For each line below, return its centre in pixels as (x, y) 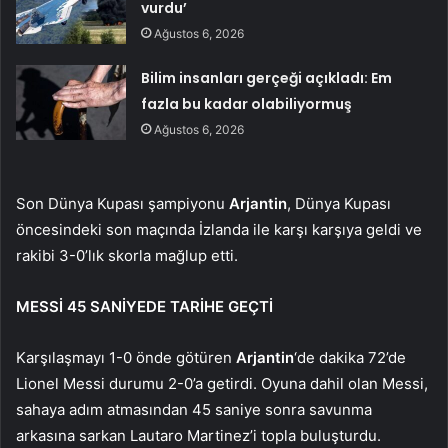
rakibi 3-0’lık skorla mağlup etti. (127, 256)
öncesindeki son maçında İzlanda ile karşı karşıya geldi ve (219, 230)
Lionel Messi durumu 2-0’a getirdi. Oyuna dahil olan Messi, (222, 384)
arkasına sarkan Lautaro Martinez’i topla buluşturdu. (198, 436)
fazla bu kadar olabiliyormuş (247, 104)
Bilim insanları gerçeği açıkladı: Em (267, 78)
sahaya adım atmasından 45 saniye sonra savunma (194, 410)
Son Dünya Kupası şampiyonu (122, 204)
